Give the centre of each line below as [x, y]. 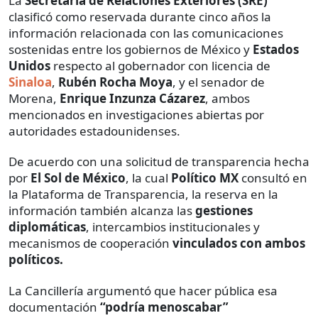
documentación [54, 307]
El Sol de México [77, 177]
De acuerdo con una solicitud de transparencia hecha [159, 161]
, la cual [148, 177]
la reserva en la [235, 194]
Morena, [34, 98]
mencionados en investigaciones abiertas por [136, 114]
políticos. [36, 259]
